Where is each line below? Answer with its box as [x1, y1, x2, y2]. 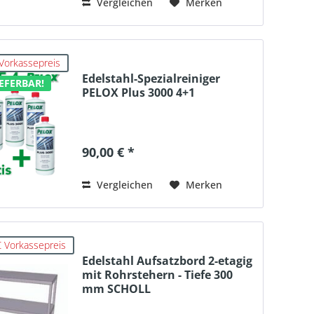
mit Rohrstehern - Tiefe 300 [81, 267, 233, 283]
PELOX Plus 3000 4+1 [81, 85, 195, 101]
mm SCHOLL [81, 281, 151, 297]
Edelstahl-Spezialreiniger [81, 71, 220, 87]
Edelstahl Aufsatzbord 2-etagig [81, 253, 252, 269]
